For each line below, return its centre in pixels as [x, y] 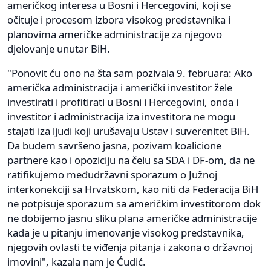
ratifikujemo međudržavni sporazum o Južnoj [112, 174]
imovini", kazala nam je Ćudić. [77, 261]
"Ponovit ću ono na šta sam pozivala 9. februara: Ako [130, 73]
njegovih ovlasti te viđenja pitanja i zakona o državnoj [130, 247]
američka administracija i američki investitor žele [120, 87]
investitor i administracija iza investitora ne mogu [121, 116]
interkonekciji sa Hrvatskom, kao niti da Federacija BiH [133, 189]
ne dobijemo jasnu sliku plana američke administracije [132, 218]
